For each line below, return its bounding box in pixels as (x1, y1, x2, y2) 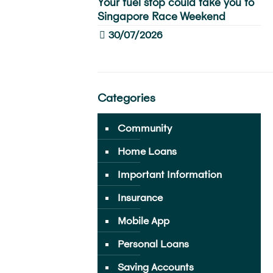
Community (117, 122, 172, 134)
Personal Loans (117, 238, 189, 250)
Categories (97, 91, 155, 105)
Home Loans (117, 145, 177, 157)
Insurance (117, 191, 163, 204)
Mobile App (117, 214, 169, 227)
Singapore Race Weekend (97, 10, 225, 23)
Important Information (117, 168, 222, 180)
